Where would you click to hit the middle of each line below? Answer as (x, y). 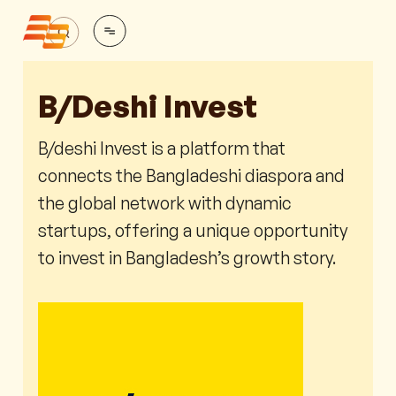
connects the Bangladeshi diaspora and (192, 176)
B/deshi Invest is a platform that (162, 148)
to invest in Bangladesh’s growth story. (187, 258)
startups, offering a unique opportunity (193, 231)
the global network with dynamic (165, 203)
